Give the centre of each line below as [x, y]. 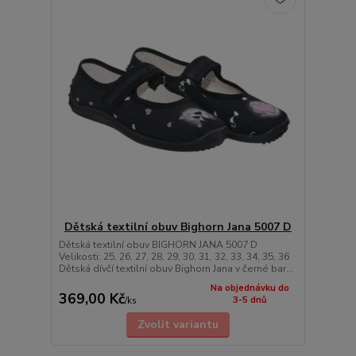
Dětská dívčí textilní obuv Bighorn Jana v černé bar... [176, 268]
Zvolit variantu [178, 325]
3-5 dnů [250, 300]
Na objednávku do [250, 288]
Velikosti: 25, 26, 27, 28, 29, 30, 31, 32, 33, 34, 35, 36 [174, 256]
